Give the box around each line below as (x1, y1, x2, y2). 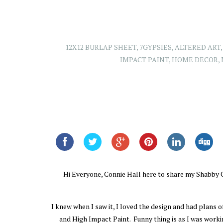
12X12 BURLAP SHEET (65, 42, 136, 52)
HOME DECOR (172, 55, 218, 64)
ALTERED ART (174, 42, 221, 52)
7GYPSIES (139, 42, 172, 52)
